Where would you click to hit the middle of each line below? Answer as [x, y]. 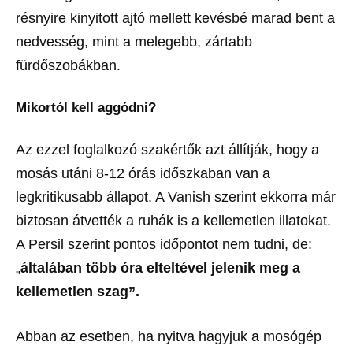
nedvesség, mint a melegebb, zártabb [134, 42]
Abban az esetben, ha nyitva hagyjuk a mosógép [169, 336]
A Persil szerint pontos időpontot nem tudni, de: [164, 244]
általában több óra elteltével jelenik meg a [160, 268]
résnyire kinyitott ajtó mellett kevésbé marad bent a [175, 18]
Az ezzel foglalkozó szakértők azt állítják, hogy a [167, 150]
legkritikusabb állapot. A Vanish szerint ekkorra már [176, 197]
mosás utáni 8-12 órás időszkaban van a [143, 173]
